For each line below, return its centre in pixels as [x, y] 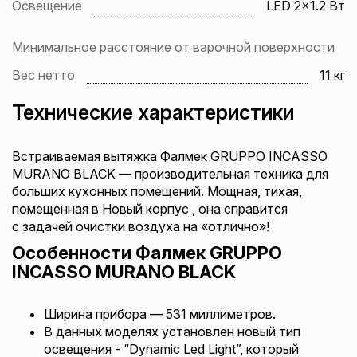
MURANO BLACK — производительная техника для [170, 174]
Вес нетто [43, 75]
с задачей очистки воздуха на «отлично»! [141, 226]
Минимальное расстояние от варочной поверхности [173, 47]
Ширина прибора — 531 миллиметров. [160, 314]
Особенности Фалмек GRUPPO [147, 253]
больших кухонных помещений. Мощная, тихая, [157, 191]
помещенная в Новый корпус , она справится [150, 209]
